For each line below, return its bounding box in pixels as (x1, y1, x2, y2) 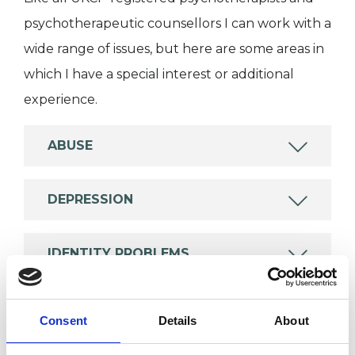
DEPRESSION (48, 191, 133, 207)
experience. (24, 91, 97, 107)
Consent (40, 314, 87, 327)
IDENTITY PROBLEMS (48, 245, 189, 261)
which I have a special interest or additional (24, 66, 294, 82)
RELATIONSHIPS (48, 299, 155, 315)
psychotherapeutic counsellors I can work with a (24, 15, 331, 31)
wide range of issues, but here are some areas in (24, 40, 324, 56)
